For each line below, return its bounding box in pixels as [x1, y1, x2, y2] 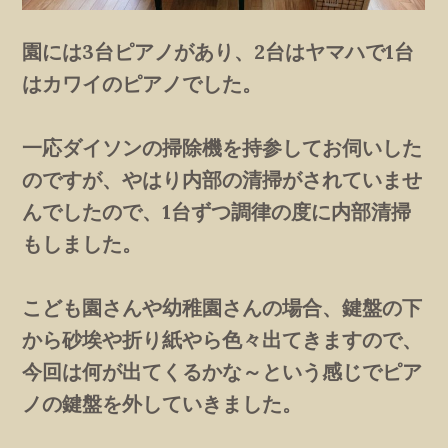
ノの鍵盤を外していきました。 [22, 391, 303, 417]
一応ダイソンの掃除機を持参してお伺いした [22, 135, 423, 161]
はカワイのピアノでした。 [22, 71, 263, 97]
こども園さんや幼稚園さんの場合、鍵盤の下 [22, 295, 423, 321]
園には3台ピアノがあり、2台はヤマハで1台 [22, 39, 415, 65]
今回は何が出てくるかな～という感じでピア [22, 359, 423, 385]
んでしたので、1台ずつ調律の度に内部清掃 [22, 199, 412, 225]
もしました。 [22, 231, 143, 257]
